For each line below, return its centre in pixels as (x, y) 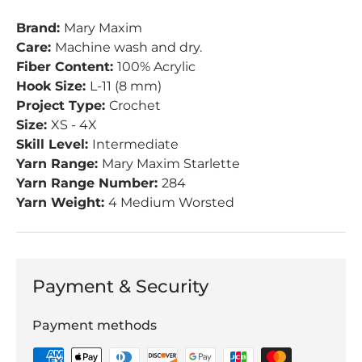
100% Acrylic (156, 66)
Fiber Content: (67, 66)
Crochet (135, 105)
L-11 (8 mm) (126, 86)
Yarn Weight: (62, 202)
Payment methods (95, 325)
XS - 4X (74, 124)
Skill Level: (54, 144)
